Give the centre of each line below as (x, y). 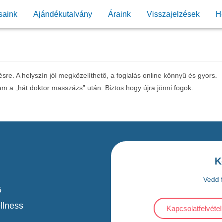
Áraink (119, 14)
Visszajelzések (173, 14)
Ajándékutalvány (62, 14)
